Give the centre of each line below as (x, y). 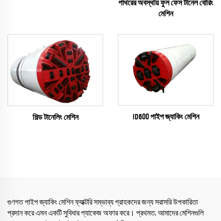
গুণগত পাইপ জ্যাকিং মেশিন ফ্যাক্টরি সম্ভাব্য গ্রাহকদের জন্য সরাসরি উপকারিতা (103, 203)
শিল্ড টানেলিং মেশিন (55, 118)
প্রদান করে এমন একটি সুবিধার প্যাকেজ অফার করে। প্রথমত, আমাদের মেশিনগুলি (106, 213)
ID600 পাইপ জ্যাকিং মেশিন (166, 117)
